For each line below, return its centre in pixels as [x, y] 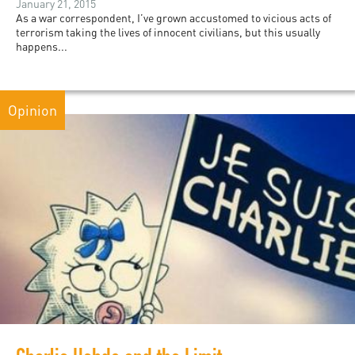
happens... [42, 47]
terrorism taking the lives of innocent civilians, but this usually [168, 32]
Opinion [32, 111]
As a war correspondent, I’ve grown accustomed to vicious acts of [174, 18]
